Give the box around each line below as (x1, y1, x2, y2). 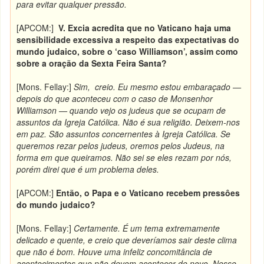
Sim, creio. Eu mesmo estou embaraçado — (74, 81, 242, 93)
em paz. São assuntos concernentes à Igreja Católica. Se (16, 128, 231, 140)
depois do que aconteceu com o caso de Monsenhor (16, 93, 213, 104)
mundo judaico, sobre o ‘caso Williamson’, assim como (16, 45, 239, 57)
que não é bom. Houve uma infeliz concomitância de (16, 246, 213, 258)
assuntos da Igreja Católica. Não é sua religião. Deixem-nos (16, 116, 240, 128)
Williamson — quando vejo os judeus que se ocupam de (16, 104, 226, 116)
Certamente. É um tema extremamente (74, 222, 220, 234)
